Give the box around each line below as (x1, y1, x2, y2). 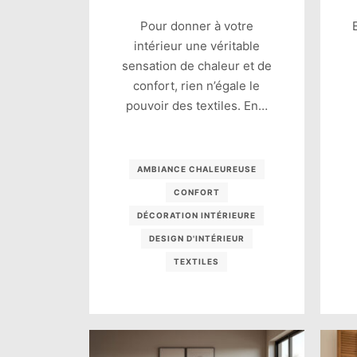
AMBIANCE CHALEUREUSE (136, 164, 257, 175)
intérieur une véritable (133, 38, 260, 54)
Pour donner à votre (139, 18, 253, 34)
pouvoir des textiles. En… (125, 98, 268, 114)
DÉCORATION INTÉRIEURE (137, 210, 257, 221)
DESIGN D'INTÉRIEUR (148, 233, 245, 244)
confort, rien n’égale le (133, 78, 261, 94)
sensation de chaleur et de (121, 58, 272, 74)
